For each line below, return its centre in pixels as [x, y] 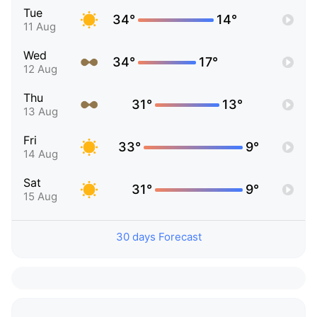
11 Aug [40, 27]
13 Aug [41, 112]
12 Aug [40, 69]
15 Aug [40, 197]
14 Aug [41, 154]
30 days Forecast [158, 237]
